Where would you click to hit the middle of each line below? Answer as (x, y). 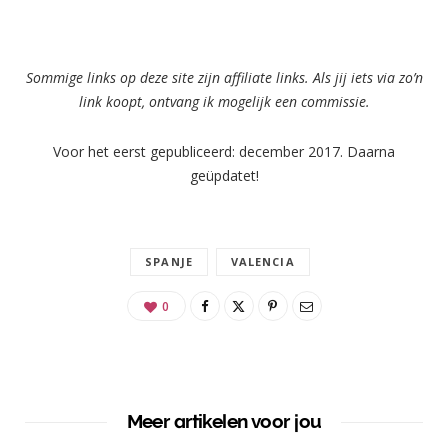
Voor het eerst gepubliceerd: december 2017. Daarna (224, 151)
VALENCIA (262, 261)
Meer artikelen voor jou (224, 420)
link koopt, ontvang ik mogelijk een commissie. (224, 101)
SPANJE (169, 261)
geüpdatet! (224, 175)
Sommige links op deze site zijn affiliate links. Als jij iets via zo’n (224, 77)
